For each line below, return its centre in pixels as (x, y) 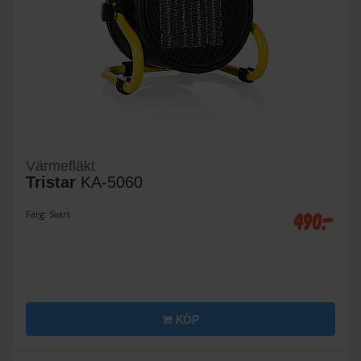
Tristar (51, 183)
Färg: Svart (48, 214)
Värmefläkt (60, 166)
